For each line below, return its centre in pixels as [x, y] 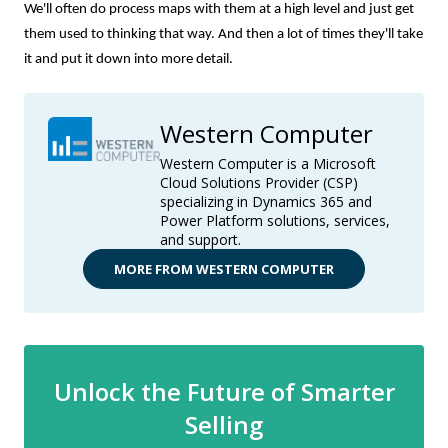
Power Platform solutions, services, [275, 220]
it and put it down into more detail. [128, 59]
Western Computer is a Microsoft [268, 163]
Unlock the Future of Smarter [224, 391]
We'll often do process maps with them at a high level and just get [219, 9]
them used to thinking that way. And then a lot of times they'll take [223, 34]
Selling [224, 424]
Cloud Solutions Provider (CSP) [259, 182]
